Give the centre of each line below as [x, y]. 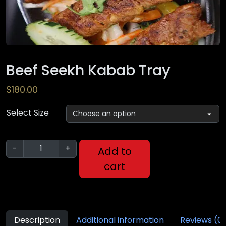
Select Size [28, 112]
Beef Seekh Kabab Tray [88, 70]
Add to [115, 151]
